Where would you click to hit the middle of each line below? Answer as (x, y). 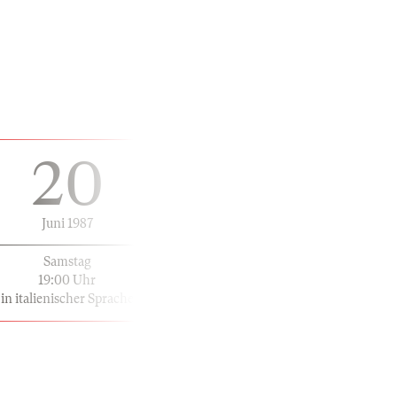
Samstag (67, 261)
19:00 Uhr (67, 280)
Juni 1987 (67, 223)
